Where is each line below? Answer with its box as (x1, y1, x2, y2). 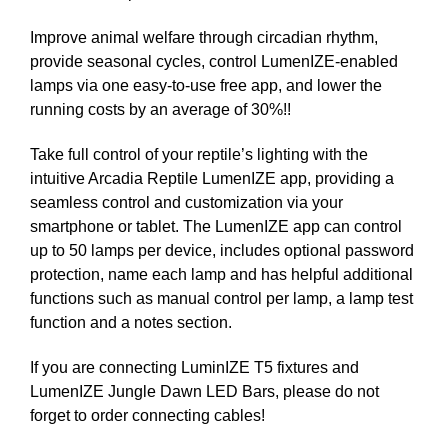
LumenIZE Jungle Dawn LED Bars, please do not (30, 382, 379, 400)
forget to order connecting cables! (30, 406, 265, 424)
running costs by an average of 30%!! (30, 100, 291, 118)
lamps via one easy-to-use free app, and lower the (30, 76, 382, 94)
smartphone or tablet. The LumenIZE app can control (30, 217, 402, 235)
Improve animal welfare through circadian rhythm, (30, 28, 378, 46)
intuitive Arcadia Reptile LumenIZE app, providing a (30, 169, 394, 187)
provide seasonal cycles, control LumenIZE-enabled (30, 52, 398, 70)
